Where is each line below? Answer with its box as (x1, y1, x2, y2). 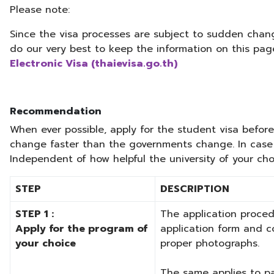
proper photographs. (160, 236, 259, 251)
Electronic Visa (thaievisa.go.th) (10, 56, 177, 72)
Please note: (10, 2, 70, 18)
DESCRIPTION (160, 182, 229, 197)
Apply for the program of (15, 221, 147, 237)
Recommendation (10, 104, 102, 119)
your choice (15, 236, 76, 251)
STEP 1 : (15, 207, 54, 222)
